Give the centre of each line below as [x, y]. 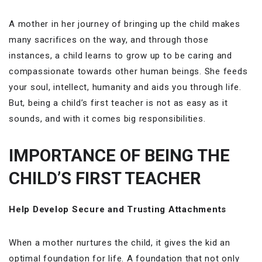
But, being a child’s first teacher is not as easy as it [118, 103]
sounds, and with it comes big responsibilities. [108, 118]
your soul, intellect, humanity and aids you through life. [125, 87]
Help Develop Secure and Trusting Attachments [118, 209]
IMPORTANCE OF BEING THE [119, 155]
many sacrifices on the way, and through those [109, 39]
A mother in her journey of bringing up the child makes [125, 24]
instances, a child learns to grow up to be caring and [120, 55]
